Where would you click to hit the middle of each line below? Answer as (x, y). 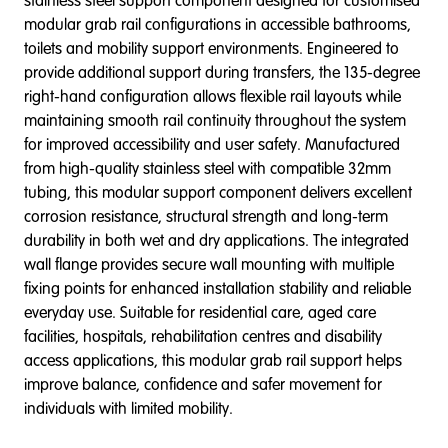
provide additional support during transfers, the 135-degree (222, 72)
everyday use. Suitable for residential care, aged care (200, 312)
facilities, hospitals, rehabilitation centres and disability (203, 336)
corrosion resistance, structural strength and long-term (206, 216)
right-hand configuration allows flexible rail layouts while (212, 96)
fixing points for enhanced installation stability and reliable (217, 288)
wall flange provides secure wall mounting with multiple (209, 264)
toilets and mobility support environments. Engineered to (211, 48)
